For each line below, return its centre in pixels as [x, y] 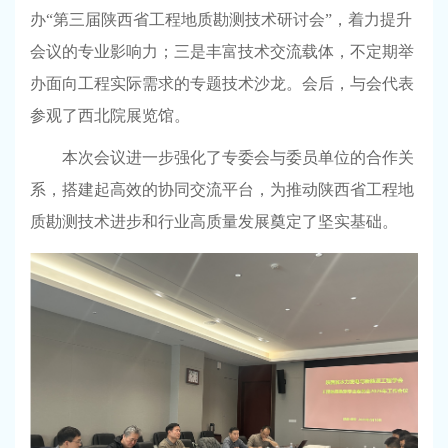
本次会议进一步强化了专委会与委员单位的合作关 [238, 157]
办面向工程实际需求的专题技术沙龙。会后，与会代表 [222, 83]
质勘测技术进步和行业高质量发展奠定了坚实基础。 [214, 221]
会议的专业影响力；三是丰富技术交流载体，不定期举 [222, 51]
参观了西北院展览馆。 [110, 115]
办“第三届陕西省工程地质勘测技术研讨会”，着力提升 [221, 19]
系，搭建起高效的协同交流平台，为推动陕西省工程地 [222, 189]
